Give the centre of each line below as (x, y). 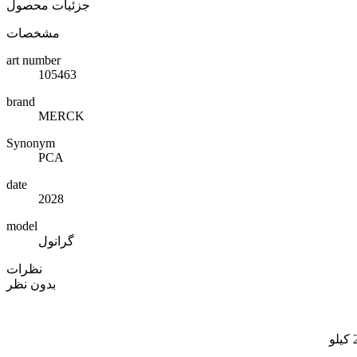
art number (33, 60)
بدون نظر (31, 284)
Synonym (31, 143)
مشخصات (33, 33)
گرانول (56, 241)
